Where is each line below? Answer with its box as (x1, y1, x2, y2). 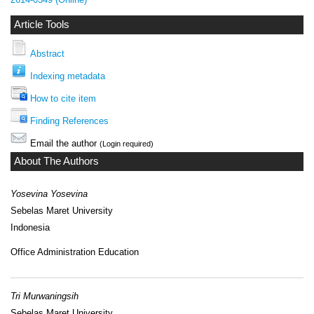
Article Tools (14, 19, 69, 31)
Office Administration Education (11, 247, 139, 258)
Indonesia (11, 222, 50, 233)
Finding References (30, 115, 109, 126)
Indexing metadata (30, 70, 105, 81)
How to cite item (30, 93, 96, 104)
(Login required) (100, 139, 153, 148)
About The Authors (14, 155, 99, 167)
